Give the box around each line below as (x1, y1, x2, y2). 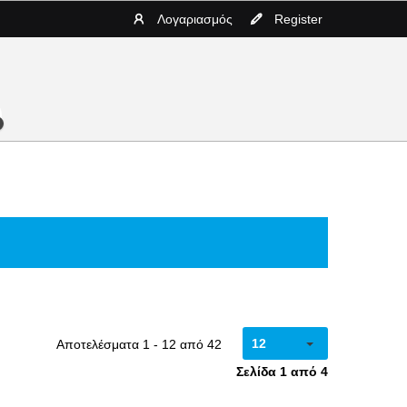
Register (274, 12, 323, 26)
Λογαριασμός (157, 12, 233, 26)
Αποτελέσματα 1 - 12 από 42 (55, 337, 222, 352)
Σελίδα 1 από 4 (236, 364, 328, 379)
